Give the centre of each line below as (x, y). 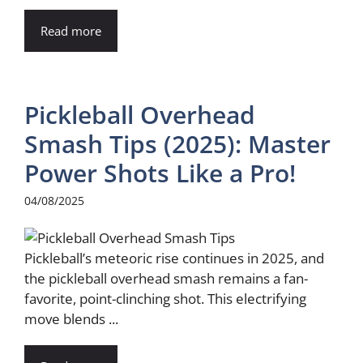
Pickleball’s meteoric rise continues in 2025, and (174, 258)
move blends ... (71, 318)
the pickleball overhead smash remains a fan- (166, 278)
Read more (71, 30)
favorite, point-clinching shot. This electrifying (165, 298)
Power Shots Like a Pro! (160, 173)
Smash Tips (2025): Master (177, 143)
